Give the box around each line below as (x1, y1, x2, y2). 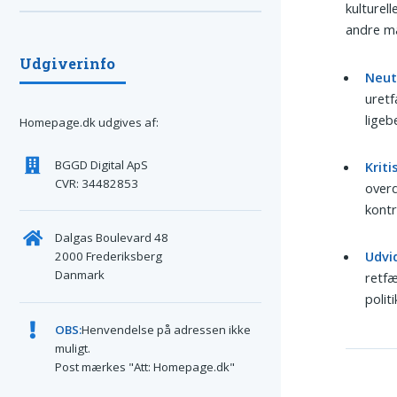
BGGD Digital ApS (54, 156, 148, 173)
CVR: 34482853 (54, 175, 138, 191)
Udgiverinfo (19, 53, 115, 73)
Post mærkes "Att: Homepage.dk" (54, 358, 235, 375)
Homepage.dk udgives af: (19, 114, 159, 131)
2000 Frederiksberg (54, 248, 162, 265)
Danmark (54, 267, 105, 284)
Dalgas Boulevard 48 (54, 230, 168, 246)
